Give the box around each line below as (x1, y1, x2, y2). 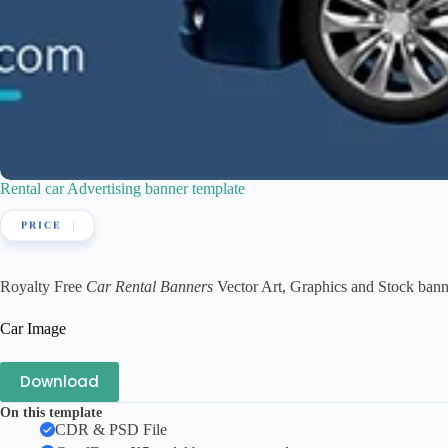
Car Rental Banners (86, 277, 213, 295)
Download (20, 371, 99, 393)
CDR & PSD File (55, 420, 167, 438)
